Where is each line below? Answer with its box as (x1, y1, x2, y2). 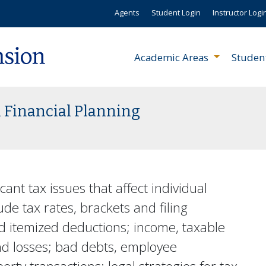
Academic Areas (134, 50, 211, 64)
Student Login (151, 7, 201, 18)
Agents (114, 7, 140, 18)
